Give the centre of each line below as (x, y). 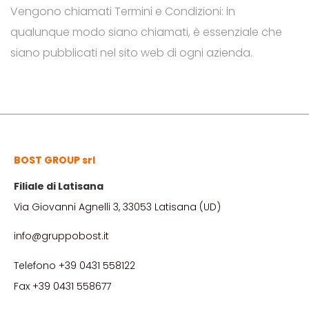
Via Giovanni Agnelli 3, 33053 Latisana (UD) (117, 207)
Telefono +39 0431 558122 (74, 265)
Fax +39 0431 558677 (62, 286)
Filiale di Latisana (59, 186)
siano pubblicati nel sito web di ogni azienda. (131, 53)
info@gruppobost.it (61, 236)
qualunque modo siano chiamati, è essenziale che (146, 32)
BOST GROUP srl (54, 160)
